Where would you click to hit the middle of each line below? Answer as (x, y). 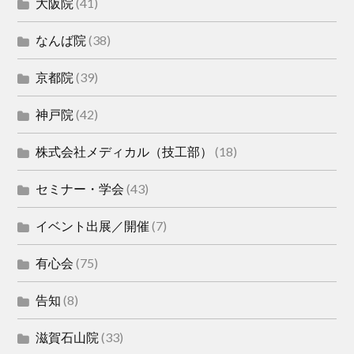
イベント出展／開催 (93, 226)
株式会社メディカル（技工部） (124, 152)
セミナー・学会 (80, 189)
